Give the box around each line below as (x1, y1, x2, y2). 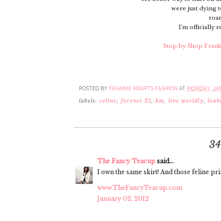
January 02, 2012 (97, 194, 149, 202)
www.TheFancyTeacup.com (97, 184, 182, 191)
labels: (79, 97, 100, 104)
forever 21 (121, 97, 152, 104)
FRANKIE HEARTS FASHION (109, 85, 178, 92)
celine (99, 97, 117, 104)
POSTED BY (79, 85, 109, 92)
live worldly (168, 97, 204, 104)
